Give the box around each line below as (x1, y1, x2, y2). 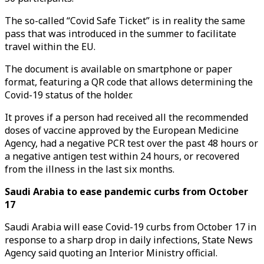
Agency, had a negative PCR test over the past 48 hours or (5, 137, 258, 150)
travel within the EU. (5, 40, 95, 53)
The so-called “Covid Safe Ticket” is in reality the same (5, 14, 245, 27)
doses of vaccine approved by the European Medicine (5, 124, 239, 137)
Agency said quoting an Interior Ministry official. (5, 246, 217, 259)
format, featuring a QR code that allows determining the (5, 75, 253, 88)
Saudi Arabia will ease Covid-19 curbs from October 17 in (5, 220, 256, 233)
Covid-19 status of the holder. (5, 88, 133, 101)
